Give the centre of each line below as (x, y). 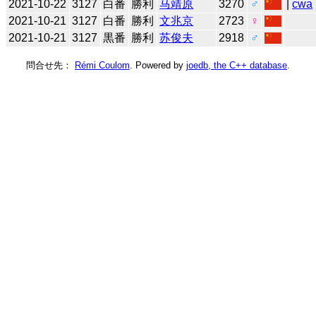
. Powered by (158, 65)
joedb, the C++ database (237, 65)
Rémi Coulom (102, 65)
